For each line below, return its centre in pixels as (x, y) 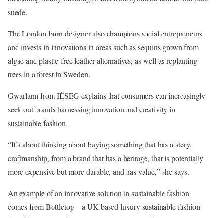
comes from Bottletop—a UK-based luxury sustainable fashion (104, 206)
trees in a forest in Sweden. (50, 74)
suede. (18, 12)
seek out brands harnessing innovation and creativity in (91, 109)
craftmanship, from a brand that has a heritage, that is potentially (106, 158)
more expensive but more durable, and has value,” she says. (101, 171)
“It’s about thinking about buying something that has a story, (100, 144)
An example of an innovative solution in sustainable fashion (99, 193)
